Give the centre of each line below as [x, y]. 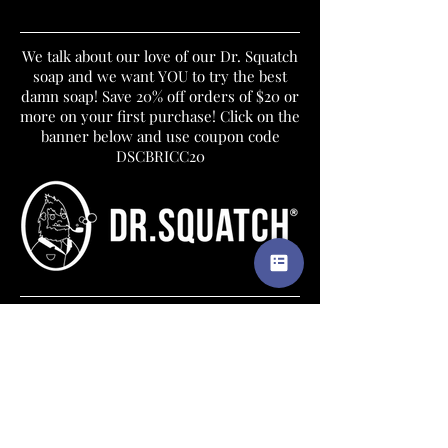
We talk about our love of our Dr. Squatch [160, 56]
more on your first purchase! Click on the [160, 116]
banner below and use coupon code [160, 136]
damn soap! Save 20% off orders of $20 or [160, 96]
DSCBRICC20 [160, 156]
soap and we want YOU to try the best [160, 76]
